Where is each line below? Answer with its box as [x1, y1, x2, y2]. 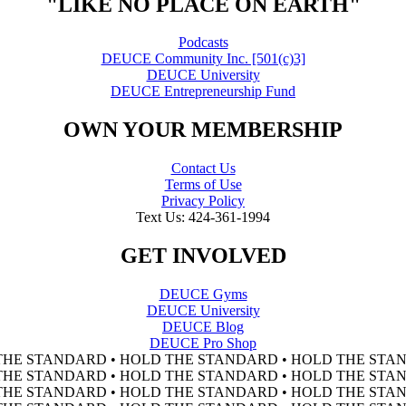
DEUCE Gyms [159, 286, 247, 303]
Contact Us [170, 160, 236, 177]
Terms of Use [164, 177, 242, 193]
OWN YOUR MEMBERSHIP [63, 118, 343, 142]
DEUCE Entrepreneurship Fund [111, 83, 295, 100]
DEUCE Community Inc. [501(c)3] [101, 51, 305, 67]
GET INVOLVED [120, 244, 286, 268]
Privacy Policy [161, 193, 245, 209]
